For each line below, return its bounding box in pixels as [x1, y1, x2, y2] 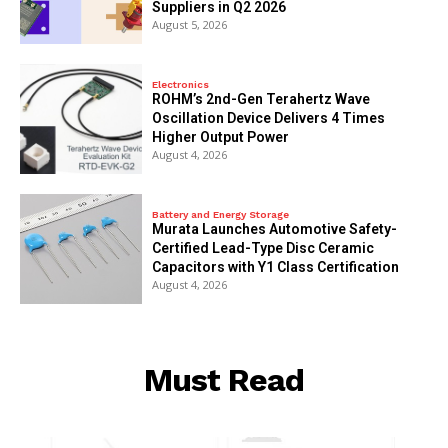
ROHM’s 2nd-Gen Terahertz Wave [152, 91, 371, 108]
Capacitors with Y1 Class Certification [152, 259, 400, 276]
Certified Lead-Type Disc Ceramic [152, 240, 375, 257]
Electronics [152, 79, 210, 91]
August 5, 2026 [152, 16, 228, 32]
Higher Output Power [152, 129, 290, 146]
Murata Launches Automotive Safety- [152, 221, 398, 238]
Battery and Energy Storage [152, 209, 290, 221]
